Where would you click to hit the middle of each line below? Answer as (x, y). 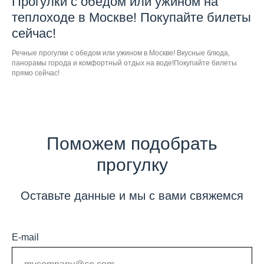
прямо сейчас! (36, 73)
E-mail (25, 237)
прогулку (132, 165)
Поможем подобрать (132, 144)
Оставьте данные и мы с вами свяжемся (132, 196)
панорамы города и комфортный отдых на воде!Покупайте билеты (124, 63)
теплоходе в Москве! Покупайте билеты (131, 18)
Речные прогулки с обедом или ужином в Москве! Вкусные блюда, (121, 53)
